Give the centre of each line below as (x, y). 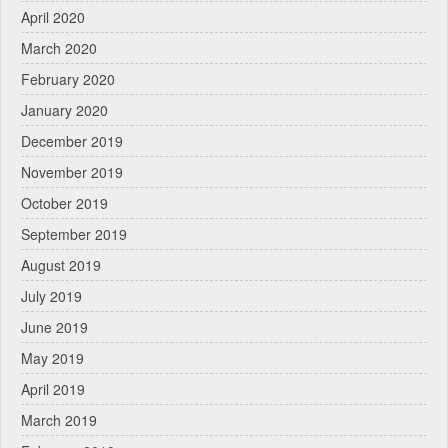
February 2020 (68, 79)
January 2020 (64, 110)
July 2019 (51, 296)
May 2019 (52, 358)
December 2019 (72, 141)
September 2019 (74, 234)
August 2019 (61, 265)
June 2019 (54, 327)
